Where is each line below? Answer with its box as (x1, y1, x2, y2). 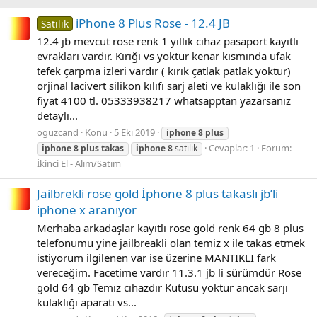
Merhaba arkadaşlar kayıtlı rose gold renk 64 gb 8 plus (37, 220, 304, 235)
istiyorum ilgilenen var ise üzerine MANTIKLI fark (37, 250, 276, 265)
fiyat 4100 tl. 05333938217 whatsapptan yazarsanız (37, 93, 291, 108)
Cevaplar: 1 (209, 141, 255, 154)
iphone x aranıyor (37, 202, 137, 219)
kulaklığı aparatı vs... (37, 294, 137, 309)
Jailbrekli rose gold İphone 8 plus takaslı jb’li (37, 185, 278, 202)
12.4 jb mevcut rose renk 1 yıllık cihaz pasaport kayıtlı (37, 34, 299, 49)
